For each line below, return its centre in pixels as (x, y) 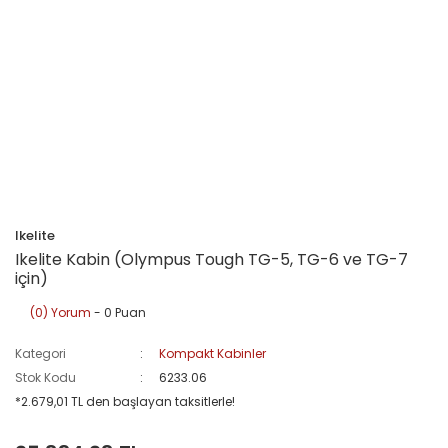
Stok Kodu (45, 377)
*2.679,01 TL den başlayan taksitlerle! (125, 401)
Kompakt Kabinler (213, 353)
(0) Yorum (60, 312)
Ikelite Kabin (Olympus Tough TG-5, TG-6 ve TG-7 (211, 259)
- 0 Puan (118, 312)
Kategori (40, 353)
